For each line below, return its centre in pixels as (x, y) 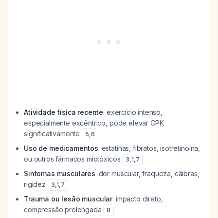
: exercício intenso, (133, 112)
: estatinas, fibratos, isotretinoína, (149, 148)
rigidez (36, 184)
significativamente (53, 134)
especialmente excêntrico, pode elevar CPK (94, 123)
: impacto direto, (138, 199)
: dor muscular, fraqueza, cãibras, (147, 173)
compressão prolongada (64, 209)
